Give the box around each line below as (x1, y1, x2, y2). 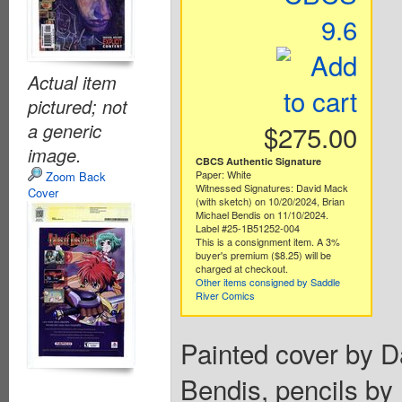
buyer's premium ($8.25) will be (195, 247, 331, 262)
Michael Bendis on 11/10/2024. (195, 206, 328, 222)
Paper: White (195, 166, 251, 181)
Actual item (28, 68, 117, 95)
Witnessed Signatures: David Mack (195, 179, 348, 195)
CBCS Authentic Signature (195, 153, 321, 168)
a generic (28, 117, 101, 144)
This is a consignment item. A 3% (195, 233, 340, 249)
